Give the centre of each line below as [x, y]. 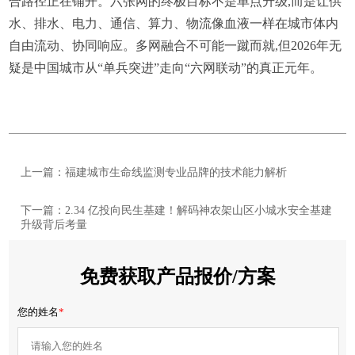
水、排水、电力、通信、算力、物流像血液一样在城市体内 [174, 24]
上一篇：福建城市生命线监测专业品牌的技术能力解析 [154, 173]
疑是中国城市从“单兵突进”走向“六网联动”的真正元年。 [166, 68]
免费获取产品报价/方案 [177, 277]
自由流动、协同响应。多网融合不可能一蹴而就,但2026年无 [176, 46]
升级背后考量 [54, 225]
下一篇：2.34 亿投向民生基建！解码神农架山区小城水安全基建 [177, 211]
